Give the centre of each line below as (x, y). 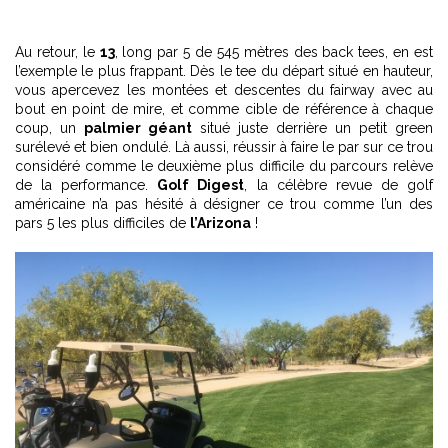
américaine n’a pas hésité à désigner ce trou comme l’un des (224, 203)
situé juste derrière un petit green (312, 127)
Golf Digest (201, 184)
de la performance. (86, 184)
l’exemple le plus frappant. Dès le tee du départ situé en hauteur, (224, 70)
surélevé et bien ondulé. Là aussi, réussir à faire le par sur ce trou (224, 146)
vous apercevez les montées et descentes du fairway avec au (224, 89)
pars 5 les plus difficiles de (102, 222)
